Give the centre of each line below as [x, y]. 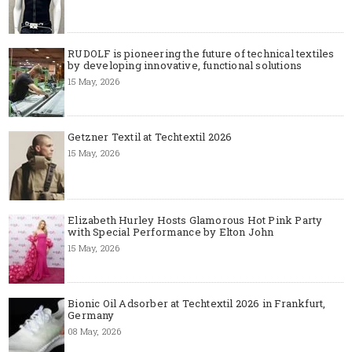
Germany [91, 315]
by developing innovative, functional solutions [185, 66]
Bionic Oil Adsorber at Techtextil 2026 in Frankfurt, [197, 304]
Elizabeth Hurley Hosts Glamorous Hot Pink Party [195, 220]
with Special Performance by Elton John [171, 232]
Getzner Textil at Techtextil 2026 [150, 137]
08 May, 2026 [94, 332]
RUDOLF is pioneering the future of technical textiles [201, 54]
